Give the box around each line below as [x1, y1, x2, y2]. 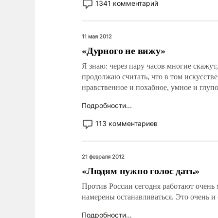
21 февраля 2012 [82, 153, 125, 160]
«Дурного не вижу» [82, 43, 165, 57]
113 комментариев [95, 119, 158, 127]
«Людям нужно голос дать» [82, 163, 200, 178]
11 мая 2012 [82, 33, 112, 40]
